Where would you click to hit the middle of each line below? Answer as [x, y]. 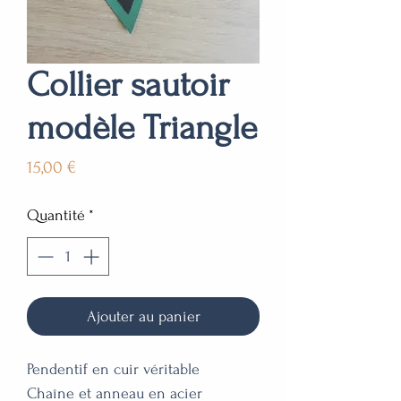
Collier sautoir [128, 85]
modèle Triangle [142, 128]
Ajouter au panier [143, 316]
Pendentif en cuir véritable [113, 369]
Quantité [56, 215]
